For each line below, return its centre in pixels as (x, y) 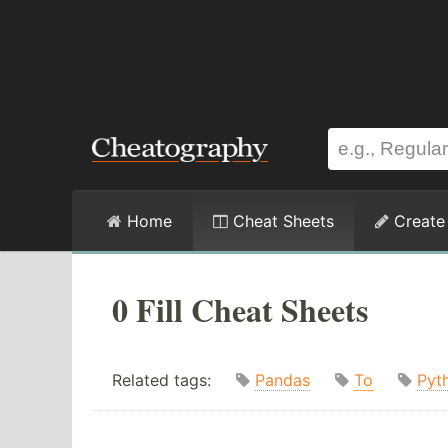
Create (417, 221)
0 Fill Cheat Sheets (240, 309)
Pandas (282, 380)
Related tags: (174, 380)
